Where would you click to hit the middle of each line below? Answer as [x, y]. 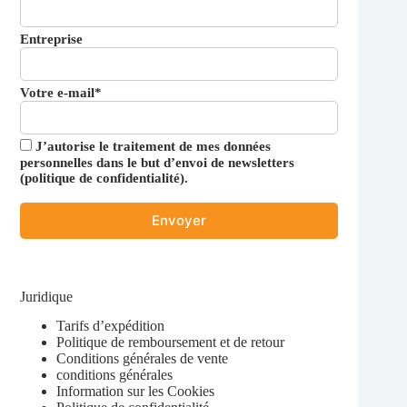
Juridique [47, 296]
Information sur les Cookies [136, 392]
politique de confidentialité [103, 178]
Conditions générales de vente [143, 359]
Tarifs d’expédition [111, 326]
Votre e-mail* [61, 92]
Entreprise [52, 39]
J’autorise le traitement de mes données [154, 146]
